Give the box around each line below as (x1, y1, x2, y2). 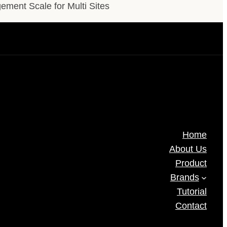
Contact (175, 201, 207, 211)
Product (175, 158, 207, 169)
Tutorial (177, 186, 207, 197)
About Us (169, 144, 207, 155)
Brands (170, 172, 199, 183)
